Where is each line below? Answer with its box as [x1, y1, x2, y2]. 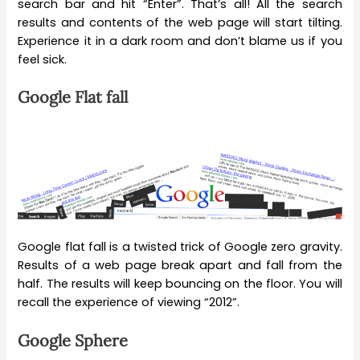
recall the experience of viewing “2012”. [18, 294, 240, 311]
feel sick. [18, 51, 67, 67]
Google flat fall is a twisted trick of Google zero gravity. [18, 239, 342, 256]
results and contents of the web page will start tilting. [18, 14, 342, 31]
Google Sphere [18, 329, 129, 350]
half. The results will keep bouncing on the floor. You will [18, 276, 342, 292]
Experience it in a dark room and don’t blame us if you [18, 32, 342, 49]
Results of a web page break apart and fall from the [18, 257, 342, 274]
